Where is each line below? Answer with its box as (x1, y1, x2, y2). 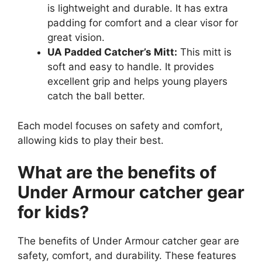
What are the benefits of (18, 162, 216, 183)
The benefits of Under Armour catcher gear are (18, 235, 239, 247)
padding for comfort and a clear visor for (47, 17, 238, 29)
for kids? (18, 202, 89, 223)
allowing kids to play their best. (18, 134, 164, 146)
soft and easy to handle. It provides (47, 61, 214, 73)
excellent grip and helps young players (47, 75, 227, 88)
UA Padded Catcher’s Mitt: (47, 46, 177, 58)
